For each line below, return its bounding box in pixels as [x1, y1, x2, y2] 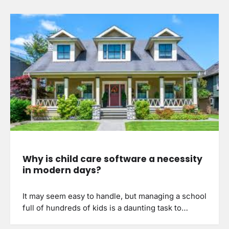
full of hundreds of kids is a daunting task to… [22, 203, 188, 213]
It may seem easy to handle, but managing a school [22, 191, 207, 201]
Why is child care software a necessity [22, 152, 202, 165]
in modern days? [22, 164, 101, 176]
